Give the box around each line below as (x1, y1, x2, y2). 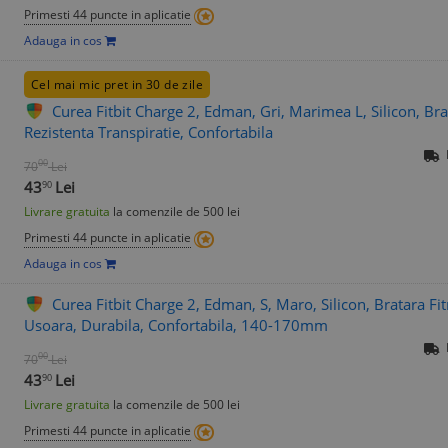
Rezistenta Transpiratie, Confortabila (24, 122, 273, 142)
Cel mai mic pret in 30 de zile (31, 76, 203, 93)
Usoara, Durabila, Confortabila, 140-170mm (24, 315, 328, 335)
